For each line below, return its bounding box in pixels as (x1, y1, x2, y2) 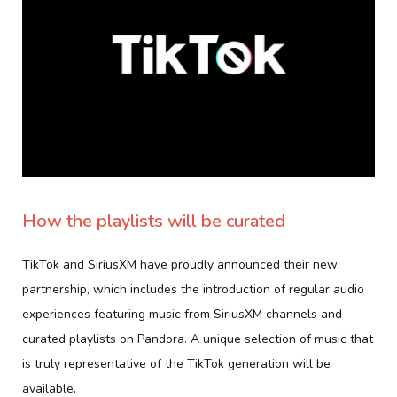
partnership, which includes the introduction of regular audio (22, 280, 364, 298)
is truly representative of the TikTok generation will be (22, 354, 331, 372)
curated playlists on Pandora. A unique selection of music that (22, 330, 373, 347)
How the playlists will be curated (22, 208, 285, 233)
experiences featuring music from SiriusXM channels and (22, 305, 342, 323)
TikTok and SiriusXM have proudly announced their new (22, 255, 338, 273)
